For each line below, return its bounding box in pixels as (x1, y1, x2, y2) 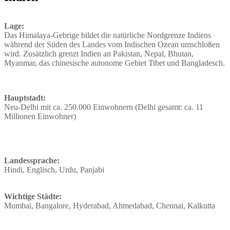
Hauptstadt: (4, 93, 46, 102)
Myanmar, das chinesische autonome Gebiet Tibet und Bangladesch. (4, 58, 225, 67)
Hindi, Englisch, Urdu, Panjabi (4, 165, 104, 174)
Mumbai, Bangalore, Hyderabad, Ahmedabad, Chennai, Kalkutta (4, 201, 215, 210)
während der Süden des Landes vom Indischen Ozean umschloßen (4, 40, 220, 49)
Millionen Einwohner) (4, 111, 76, 121)
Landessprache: (4, 156, 60, 165)
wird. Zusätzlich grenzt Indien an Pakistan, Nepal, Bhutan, (4, 49, 194, 58)
